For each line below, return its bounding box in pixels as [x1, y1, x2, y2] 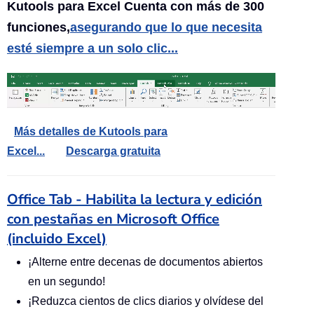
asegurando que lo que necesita [70, 20, 262, 34]
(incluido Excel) [7, 228, 107, 248]
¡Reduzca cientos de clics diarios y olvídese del [28, 294, 264, 307]
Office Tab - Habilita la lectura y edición [7, 189, 262, 209]
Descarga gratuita [66, 144, 161, 157]
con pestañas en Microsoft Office [7, 209, 219, 228]
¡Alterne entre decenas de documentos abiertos [28, 255, 263, 268]
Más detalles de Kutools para [14, 125, 168, 137]
